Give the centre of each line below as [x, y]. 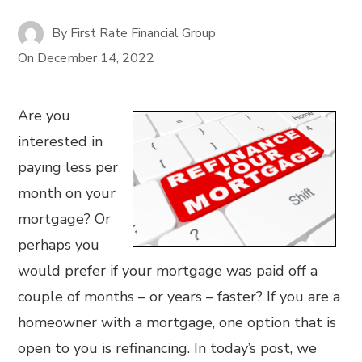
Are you [44, 116]
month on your [67, 193]
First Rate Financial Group [143, 33]
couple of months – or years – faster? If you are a [179, 297]
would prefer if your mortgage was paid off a [168, 271]
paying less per [68, 167]
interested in [61, 141]
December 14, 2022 [96, 58]
